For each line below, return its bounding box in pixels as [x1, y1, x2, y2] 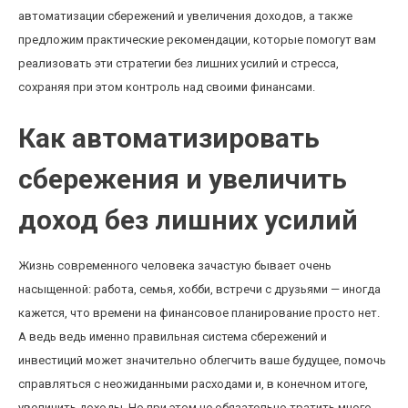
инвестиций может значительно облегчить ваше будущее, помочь [18, 353, 386, 367]
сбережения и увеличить [18, 163, 347, 195]
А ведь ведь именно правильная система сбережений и [18, 330, 327, 343]
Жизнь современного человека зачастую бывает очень [18, 259, 331, 272]
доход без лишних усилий [18, 204, 358, 236]
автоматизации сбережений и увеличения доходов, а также [18, 9, 352, 23]
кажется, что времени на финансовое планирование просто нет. [18, 306, 380, 320]
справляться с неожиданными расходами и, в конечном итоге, [18, 377, 368, 391]
